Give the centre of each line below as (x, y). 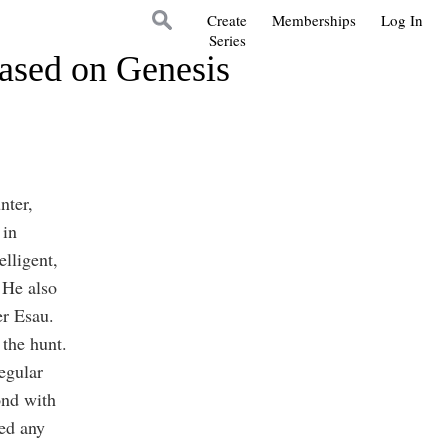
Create (227, 20)
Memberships (314, 20)
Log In (402, 20)
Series (227, 40)
